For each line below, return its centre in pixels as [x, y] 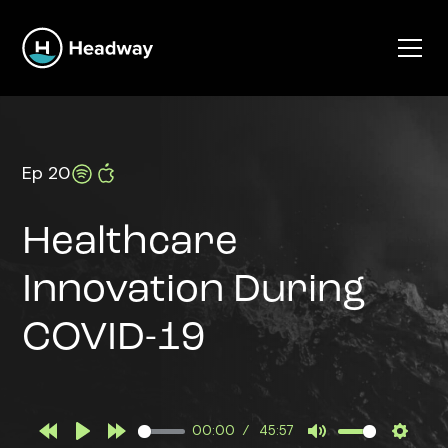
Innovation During [194, 291]
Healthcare [130, 243]
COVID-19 [114, 339]
